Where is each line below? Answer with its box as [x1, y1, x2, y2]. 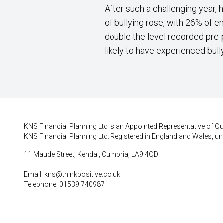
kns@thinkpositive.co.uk [44, 170, 120, 178]
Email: [24, 170, 44, 178]
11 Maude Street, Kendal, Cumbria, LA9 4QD [24, 150, 158, 158]
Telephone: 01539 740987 [24, 180, 105, 188]
